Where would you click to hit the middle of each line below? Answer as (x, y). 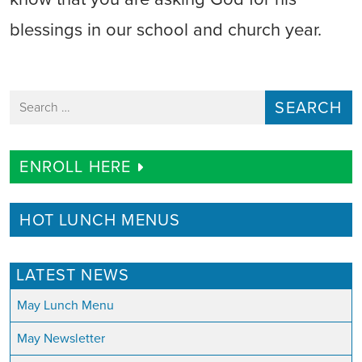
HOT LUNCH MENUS (100, 220)
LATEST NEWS (73, 275)
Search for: (39, 99)
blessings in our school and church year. (166, 30)
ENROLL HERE (78, 168)
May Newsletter (61, 338)
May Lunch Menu (65, 305)
